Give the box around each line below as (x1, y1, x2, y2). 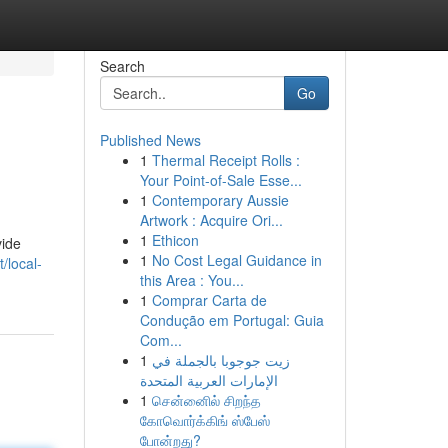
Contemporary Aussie (151, 190, 289, 210)
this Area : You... (139, 270, 244, 290)
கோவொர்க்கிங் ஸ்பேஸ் (139, 410, 270, 430)
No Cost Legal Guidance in (151, 250, 322, 270)
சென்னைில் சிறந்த (151, 390, 261, 410)
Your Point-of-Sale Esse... (139, 170, 302, 190)
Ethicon (151, 230, 199, 250)
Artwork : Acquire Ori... (139, 210, 283, 230)
